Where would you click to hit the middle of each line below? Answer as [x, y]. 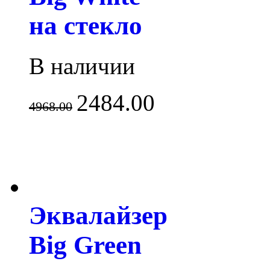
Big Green [85, 245]
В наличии [82, 66]
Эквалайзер [98, 216]
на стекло [86, 26]
